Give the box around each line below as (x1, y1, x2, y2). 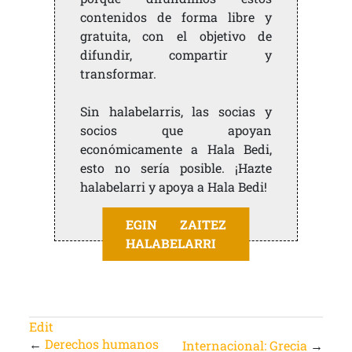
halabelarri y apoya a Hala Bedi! (79, 178, 267, 195)
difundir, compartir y (79, 46, 273, 63)
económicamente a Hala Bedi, (79, 141, 273, 157)
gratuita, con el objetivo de (79, 27, 273, 44)
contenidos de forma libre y (79, 9, 273, 25)
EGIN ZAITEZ (126, 216, 226, 233)
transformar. (79, 65, 156, 82)
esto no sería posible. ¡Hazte (79, 159, 273, 176)
